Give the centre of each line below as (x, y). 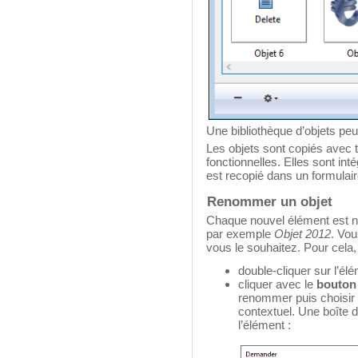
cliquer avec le (277, 284)
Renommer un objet (270, 201)
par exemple (240, 234)
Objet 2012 (302, 234)
